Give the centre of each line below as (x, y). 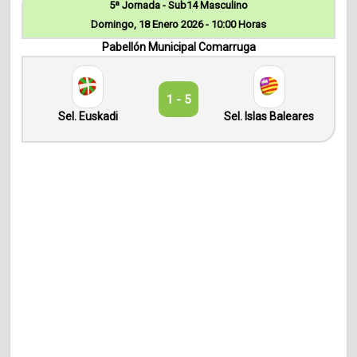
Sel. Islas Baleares (269, 117)
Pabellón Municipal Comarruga (178, 47)
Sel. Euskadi (88, 117)
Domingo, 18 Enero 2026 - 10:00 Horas (178, 25)
